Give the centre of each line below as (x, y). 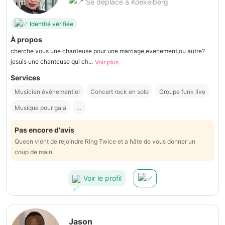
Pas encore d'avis (44, 130)
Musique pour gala (40, 108)
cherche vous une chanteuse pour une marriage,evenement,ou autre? (108, 51)
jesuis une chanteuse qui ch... (52, 62)
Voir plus (107, 62)
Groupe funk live (182, 92)
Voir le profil (102, 178)
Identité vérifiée (51, 24)
